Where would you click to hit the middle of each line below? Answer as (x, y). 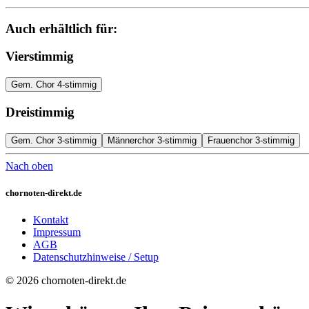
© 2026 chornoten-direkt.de (66, 280)
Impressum (57, 232)
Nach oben (29, 166)
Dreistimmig (40, 112)
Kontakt (51, 219)
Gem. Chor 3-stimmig (54, 140)
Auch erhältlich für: (61, 28)
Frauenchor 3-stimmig (251, 140)
